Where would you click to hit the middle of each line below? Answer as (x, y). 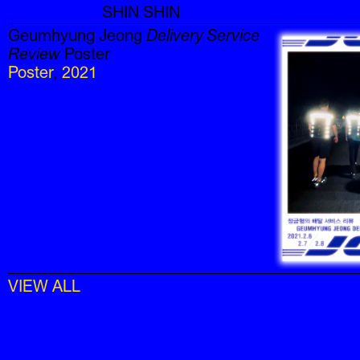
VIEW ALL (44, 286)
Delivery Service (203, 35)
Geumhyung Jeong (77, 35)
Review (34, 53)
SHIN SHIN (141, 12)
